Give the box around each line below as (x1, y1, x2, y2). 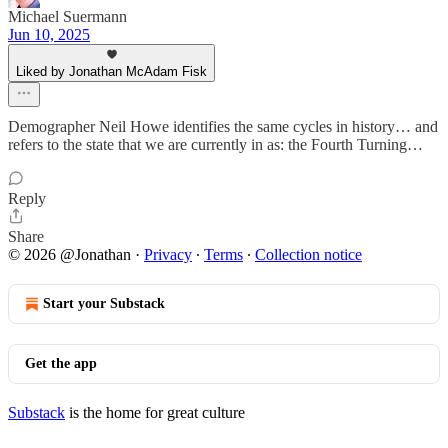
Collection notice (255, 246, 362, 263)
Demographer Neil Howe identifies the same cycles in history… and (8, 118, 438, 135)
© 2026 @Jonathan (8, 246, 135, 263)
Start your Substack (43, 296, 165, 311)
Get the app (25, 356, 97, 371)
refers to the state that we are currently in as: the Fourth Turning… (8, 136, 423, 153)
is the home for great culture (65, 404, 245, 421)
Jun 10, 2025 (8, 26, 90, 43)
